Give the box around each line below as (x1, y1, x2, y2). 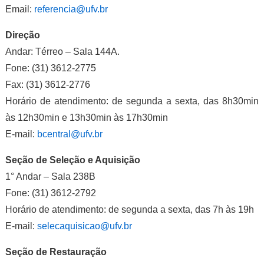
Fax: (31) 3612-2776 (5, 80, 90, 90)
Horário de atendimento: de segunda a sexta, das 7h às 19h (5, 204, 254, 214)
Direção (5, 30, 40, 40)
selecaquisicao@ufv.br (37, 221, 132, 231)
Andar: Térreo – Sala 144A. (5, 47, 120, 57)
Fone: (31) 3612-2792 (5, 188, 96, 198)
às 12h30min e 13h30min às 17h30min (5, 113, 168, 123)
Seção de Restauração (5, 247, 107, 257)
